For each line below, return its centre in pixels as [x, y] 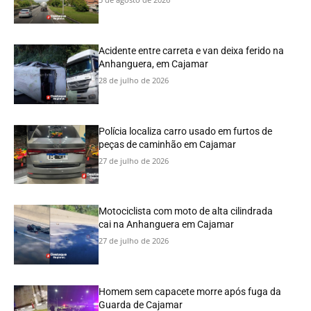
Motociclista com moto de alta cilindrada [186, 211]
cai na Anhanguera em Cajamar [167, 225]
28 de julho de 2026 [134, 80]
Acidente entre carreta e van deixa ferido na [192, 50]
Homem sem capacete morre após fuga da [190, 291]
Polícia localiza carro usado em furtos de [186, 131]
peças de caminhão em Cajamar [168, 144]
